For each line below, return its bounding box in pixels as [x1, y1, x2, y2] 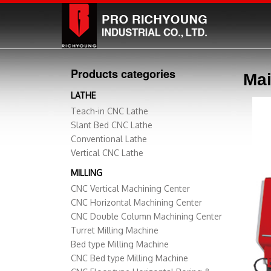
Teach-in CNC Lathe [71, 106, 148, 117]
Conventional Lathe [71, 134, 147, 145]
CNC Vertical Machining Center [71, 183, 190, 194]
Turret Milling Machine [71, 225, 158, 236]
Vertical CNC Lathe [71, 148, 143, 158]
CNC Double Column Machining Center [71, 211, 222, 222]
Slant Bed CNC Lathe [71, 120, 152, 131]
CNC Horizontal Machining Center [71, 197, 202, 208]
